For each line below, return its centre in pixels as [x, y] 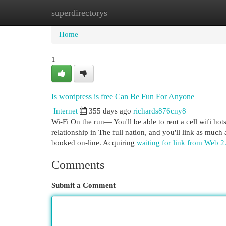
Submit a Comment [83, 185]
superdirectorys [79, 13]
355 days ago [110, 111]
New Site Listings [128, 13]
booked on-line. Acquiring [94, 143]
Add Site [185, 13]
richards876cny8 [160, 111]
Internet [66, 111]
